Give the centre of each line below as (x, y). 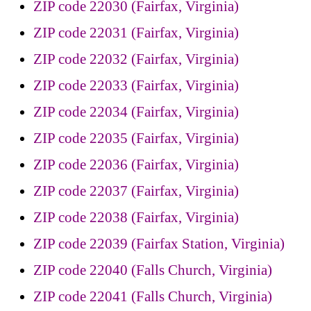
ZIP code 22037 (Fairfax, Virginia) (136, 191)
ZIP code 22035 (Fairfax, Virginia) (136, 138)
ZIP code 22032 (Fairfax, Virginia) (136, 59)
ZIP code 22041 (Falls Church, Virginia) (153, 297)
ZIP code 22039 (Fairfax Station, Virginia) (159, 244)
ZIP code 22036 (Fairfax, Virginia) (136, 165)
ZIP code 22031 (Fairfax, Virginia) (136, 33)
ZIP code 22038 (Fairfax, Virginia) (136, 218)
